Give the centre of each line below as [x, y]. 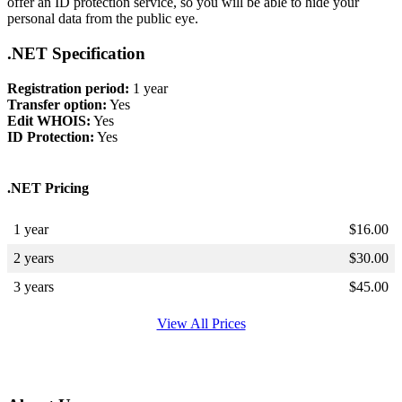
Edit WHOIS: [49, 120]
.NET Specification [76, 54]
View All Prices [201, 324]
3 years [34, 287]
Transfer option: [57, 104]
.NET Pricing [48, 188]
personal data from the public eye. [103, 19]
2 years [34, 258]
